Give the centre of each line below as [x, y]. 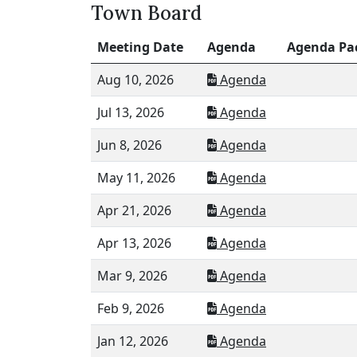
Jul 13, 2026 [131, 112]
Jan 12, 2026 [133, 341]
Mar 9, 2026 [132, 275]
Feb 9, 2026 [131, 308]
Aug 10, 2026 [135, 79]
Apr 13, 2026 [134, 243]
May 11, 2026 [136, 177]
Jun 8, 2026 [129, 145]
